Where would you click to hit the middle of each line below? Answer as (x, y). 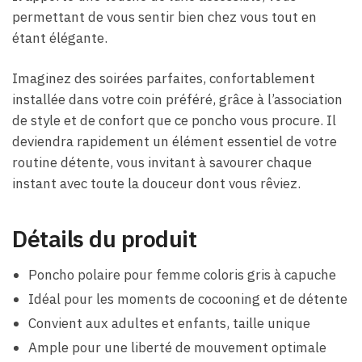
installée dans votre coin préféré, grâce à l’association (177, 100)
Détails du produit (104, 239)
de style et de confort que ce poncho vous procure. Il (174, 121)
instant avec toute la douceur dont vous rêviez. (156, 184)
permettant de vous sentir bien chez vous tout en (164, 17)
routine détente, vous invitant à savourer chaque (162, 163)
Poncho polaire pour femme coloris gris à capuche (182, 274)
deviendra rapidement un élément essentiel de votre (175, 142)
